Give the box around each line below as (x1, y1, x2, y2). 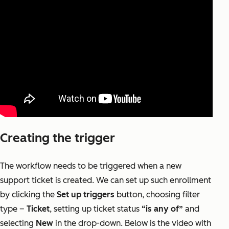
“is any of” (142, 204, 183, 214)
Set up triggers (57, 190, 114, 200)
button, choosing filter (114, 190, 200, 200)
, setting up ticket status (50, 204, 142, 214)
